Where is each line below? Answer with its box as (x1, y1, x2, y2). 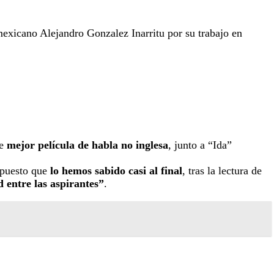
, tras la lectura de (182, 164, 262, 177)
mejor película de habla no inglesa (7, 138, 168, 151)
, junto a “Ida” (168, 138, 232, 151)
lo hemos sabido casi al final (50, 164, 182, 177)
